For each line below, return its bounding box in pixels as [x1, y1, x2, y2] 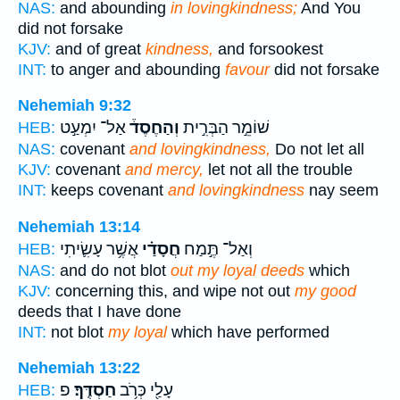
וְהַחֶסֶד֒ [126, 118, 179, 138]
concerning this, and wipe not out [51, 281, 295, 300]
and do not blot [55, 261, 171, 279]
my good [295, 281, 356, 300]
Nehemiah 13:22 [18, 359, 140, 378]
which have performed [167, 322, 329, 341]
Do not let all [271, 140, 364, 159]
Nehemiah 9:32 [18, 96, 131, 115]
